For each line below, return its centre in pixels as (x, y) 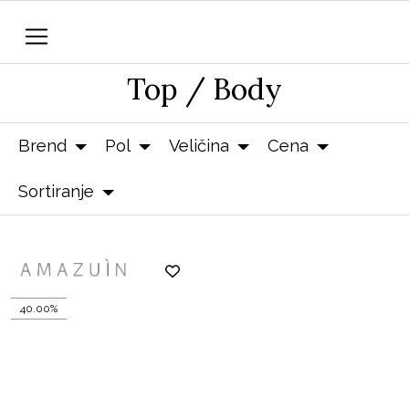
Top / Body (204, 89)
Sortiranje (56, 191)
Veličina (199, 145)
